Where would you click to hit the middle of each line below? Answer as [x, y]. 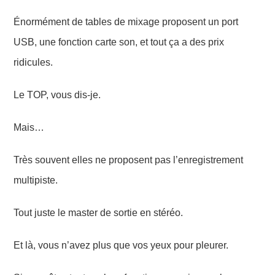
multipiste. [36, 180]
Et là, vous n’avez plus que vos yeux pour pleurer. [121, 245]
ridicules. [33, 62]
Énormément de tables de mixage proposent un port [126, 21]
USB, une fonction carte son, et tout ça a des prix [119, 42]
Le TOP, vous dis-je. [57, 95]
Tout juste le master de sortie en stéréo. [99, 212]
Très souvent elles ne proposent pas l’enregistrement [129, 160]
